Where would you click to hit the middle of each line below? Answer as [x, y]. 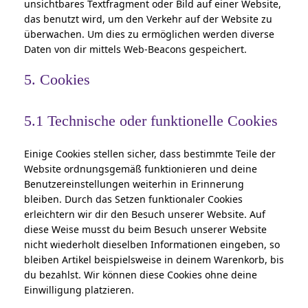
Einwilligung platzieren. [79, 289]
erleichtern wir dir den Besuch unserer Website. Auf [145, 214]
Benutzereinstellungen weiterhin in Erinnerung [134, 184]
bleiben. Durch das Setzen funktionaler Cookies [133, 199]
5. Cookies [57, 79]
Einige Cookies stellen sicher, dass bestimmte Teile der [150, 153]
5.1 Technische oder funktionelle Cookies [151, 120]
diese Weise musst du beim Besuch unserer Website [145, 229]
